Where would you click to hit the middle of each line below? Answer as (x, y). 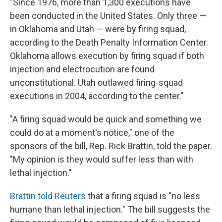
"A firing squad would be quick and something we (106, 119)
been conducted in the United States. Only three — (108, 15)
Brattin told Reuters (48, 196)
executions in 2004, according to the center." (97, 96)
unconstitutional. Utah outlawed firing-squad (96, 82)
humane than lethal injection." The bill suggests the (110, 209)
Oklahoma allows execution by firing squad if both (107, 55)
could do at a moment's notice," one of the (92, 132)
